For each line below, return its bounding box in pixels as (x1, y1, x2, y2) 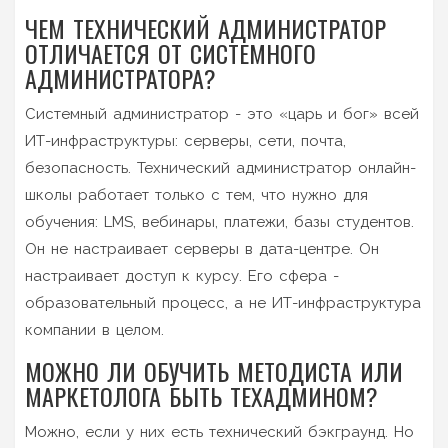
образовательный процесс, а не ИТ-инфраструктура (25, 293, 421, 312)
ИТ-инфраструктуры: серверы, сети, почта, (25, 131, 346, 150)
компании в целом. (25, 320, 164, 339)
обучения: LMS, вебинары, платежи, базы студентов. (25, 212, 414, 231)
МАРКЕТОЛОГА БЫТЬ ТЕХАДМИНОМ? (25, 377, 378, 414)
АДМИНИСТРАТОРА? (25, 59, 216, 96)
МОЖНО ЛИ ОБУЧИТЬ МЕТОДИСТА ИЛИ (25, 352, 403, 389)
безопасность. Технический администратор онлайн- (25, 158, 416, 177)
